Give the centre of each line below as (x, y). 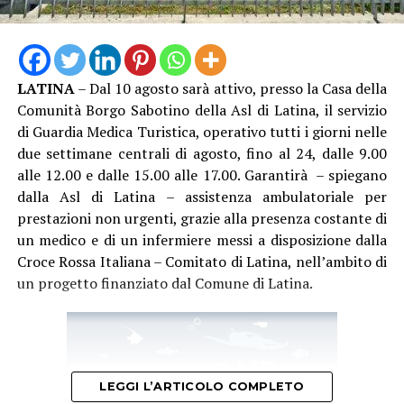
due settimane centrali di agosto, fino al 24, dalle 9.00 (202, 153)
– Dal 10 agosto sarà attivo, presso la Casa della (231, 88)
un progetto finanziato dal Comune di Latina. (165, 283)
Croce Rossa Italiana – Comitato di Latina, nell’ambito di (202, 261)
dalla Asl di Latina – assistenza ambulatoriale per (202, 196)
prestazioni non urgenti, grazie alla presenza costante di (202, 218)
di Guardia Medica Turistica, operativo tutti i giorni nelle (202, 131)
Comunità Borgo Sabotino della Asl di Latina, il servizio (202, 110)
